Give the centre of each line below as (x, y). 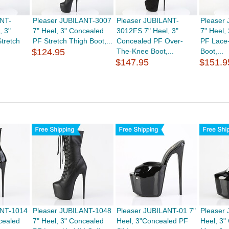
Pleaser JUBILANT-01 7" (156, 211)
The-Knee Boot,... (145, 51)
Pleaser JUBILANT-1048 (72, 211)
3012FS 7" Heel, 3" (148, 31)
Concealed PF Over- (150, 41)
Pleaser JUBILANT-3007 (72, 20)
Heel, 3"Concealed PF (153, 221)
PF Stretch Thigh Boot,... (72, 41)
